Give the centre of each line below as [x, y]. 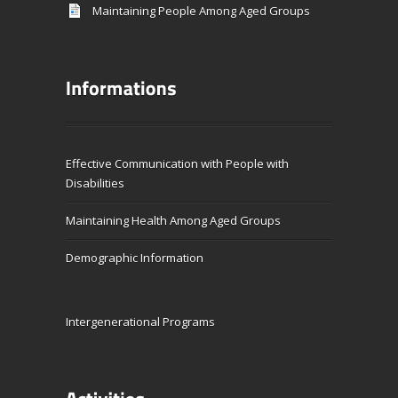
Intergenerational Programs [140, 321]
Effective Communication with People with [177, 163]
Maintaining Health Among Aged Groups [173, 220]
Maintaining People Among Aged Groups [201, 10]
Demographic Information [135, 257]
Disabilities [95, 183]
